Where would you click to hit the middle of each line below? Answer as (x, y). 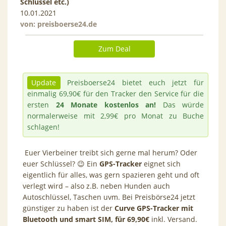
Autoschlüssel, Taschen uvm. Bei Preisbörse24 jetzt (109, 197)
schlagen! (43, 127)
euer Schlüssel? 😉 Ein (61, 163)
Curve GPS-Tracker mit (154, 208)
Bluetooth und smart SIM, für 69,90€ (86, 219)
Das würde (180, 104)
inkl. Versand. (173, 219)
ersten (42, 104)
